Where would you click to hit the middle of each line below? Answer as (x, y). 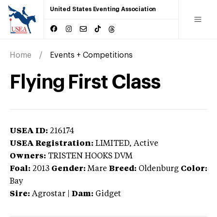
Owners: (28, 156)
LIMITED (112, 144)
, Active (144, 144)
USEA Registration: (52, 144)
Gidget (108, 194)
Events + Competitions (91, 55)
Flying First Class (85, 82)
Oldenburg (159, 169)
